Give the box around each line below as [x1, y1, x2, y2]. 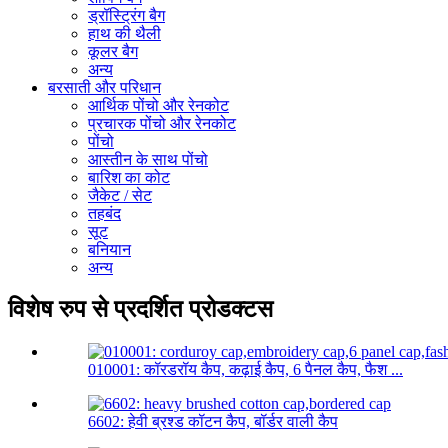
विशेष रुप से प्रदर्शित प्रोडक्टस [8, 296, 273, 323]
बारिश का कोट [88, 168, 170, 186]
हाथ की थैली [88, 24, 161, 42]
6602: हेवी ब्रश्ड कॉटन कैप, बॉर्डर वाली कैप [88, 413, 338, 431]
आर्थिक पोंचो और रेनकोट [88, 96, 229, 114]
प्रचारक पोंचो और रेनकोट [88, 114, 236, 132]
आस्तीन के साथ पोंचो [88, 150, 208, 168]
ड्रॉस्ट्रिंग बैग [88, 6, 165, 24]
